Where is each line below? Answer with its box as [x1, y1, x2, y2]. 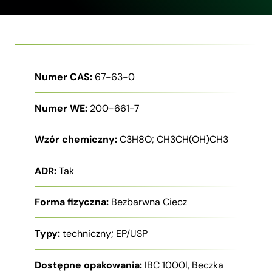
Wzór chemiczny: [35, 133, 117, 146]
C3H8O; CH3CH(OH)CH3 [120, 133, 228, 146]
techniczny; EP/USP [63, 226, 148, 240]
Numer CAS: [35, 70, 92, 83]
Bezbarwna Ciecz [111, 195, 187, 209]
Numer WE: [35, 101, 87, 115]
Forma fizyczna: [35, 195, 109, 209]
